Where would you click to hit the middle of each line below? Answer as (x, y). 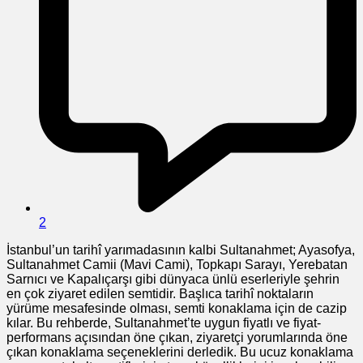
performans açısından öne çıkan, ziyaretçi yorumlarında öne (177, 337)
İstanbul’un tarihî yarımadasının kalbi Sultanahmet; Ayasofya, (181, 250)
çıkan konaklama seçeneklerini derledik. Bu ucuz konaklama (180, 352)
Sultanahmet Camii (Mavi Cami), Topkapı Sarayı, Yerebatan (177, 264)
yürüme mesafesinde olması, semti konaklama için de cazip (177, 308)
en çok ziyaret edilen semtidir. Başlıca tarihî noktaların (160, 293)
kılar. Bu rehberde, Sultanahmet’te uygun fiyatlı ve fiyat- (164, 322)
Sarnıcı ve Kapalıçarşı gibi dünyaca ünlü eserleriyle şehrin (173, 279)
